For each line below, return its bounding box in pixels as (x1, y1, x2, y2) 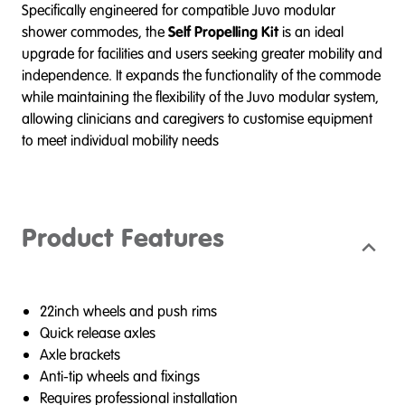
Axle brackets (40, 344, 120, 364)
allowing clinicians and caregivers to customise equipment (22, 108, 372, 128)
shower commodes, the (22, 22, 168, 42)
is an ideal (278, 22, 344, 42)
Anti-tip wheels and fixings (40, 366, 200, 386)
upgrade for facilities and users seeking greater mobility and (22, 43, 382, 63)
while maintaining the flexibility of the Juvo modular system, (22, 87, 379, 107)
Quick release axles (40, 323, 155, 343)
